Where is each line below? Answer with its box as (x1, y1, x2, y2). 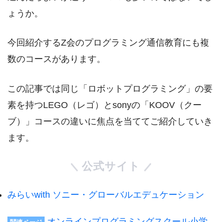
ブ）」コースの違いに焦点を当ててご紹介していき (7, 116, 213, 126)
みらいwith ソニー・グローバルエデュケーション (7, 189, 204, 200)
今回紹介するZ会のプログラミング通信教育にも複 (7, 38, 209, 48)
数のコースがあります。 (7, 54, 106, 64)
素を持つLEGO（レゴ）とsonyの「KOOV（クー (7, 100, 202, 110)
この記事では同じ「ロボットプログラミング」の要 (7, 83, 213, 94)
